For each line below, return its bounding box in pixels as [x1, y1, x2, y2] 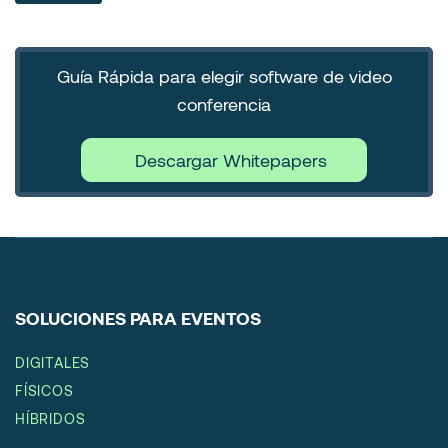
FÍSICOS [15, 382, 74, 400]
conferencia [177, 93, 271, 116]
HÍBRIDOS [15, 410, 86, 428]
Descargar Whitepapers [135, 149, 328, 172]
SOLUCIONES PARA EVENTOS [15, 307, 261, 330]
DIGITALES [15, 354, 91, 372]
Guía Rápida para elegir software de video [56, 65, 392, 88]
